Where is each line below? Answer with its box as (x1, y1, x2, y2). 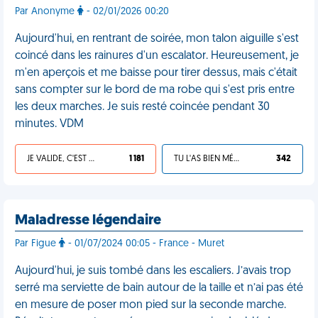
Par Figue (15, 238, 59, 249)
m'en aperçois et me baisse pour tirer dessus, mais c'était (15, 67, 297, 79)
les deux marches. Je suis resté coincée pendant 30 (15, 102, 270, 113)
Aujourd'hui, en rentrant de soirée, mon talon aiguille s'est (15, 33, 299, 45)
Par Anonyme (15, 6, 77, 17)
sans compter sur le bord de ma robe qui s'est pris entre (15, 84, 295, 96)
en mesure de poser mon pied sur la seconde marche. (15, 300, 286, 311)
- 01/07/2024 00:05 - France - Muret (65, 238, 224, 249)
